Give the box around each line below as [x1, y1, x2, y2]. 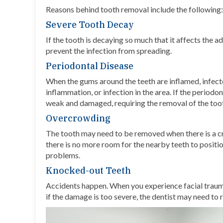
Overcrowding [46, 112, 111, 124]
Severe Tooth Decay [46, 19, 134, 31]
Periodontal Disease [46, 60, 133, 72]
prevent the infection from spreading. [46, 46, 175, 56]
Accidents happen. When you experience [46, 181, 182, 191]
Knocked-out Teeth [46, 165, 131, 177]
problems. [46, 150, 83, 160]
